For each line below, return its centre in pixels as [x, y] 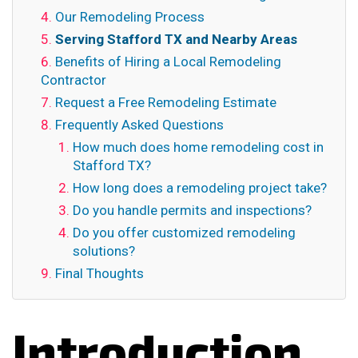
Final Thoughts [99, 273]
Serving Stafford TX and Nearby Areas [176, 39]
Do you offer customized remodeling [184, 233]
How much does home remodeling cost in [198, 147]
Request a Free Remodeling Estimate [166, 102]
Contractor [74, 80]
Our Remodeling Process [130, 17]
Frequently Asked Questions [139, 125]
